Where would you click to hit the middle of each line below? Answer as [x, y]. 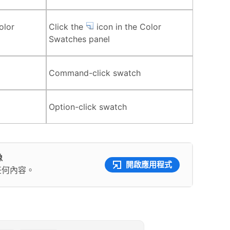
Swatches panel [79, 39]
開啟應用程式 [149, 164]
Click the [67, 26]
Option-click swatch [88, 107]
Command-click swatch [95, 73]
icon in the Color [128, 26]
